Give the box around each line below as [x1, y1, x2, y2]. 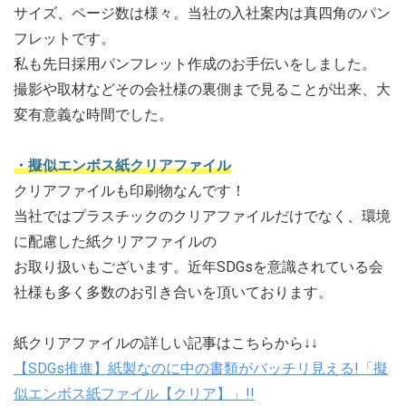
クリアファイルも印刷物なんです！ [14, 182, 246, 199]
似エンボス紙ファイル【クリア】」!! [14, 385, 255, 402]
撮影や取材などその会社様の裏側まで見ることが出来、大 [14, 81, 391, 98]
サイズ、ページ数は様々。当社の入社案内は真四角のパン [14, 5, 391, 22]
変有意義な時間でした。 [14, 106, 173, 123]
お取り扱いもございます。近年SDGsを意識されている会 [14, 258, 383, 275]
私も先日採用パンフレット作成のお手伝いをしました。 [14, 55, 376, 72]
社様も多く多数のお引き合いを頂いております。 [14, 284, 333, 301]
